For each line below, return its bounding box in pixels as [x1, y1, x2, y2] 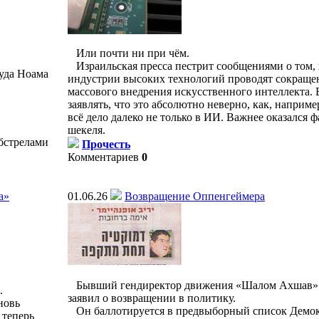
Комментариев [68, 151, 139, 163]
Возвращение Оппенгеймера [125, 190, 265, 202]
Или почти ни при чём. [68, 47, 189, 59]
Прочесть [82, 138, 130, 150]
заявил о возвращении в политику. [68, 292, 236, 304]
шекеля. [68, 124, 105, 136]
